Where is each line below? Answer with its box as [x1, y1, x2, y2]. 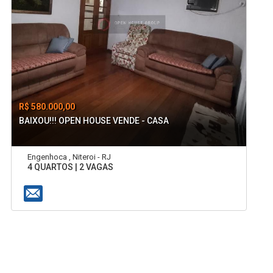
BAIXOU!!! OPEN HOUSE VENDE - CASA [19, 115, 169, 126]
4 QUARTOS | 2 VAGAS [27, 162, 113, 172]
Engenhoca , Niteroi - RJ [27, 152, 111, 162]
